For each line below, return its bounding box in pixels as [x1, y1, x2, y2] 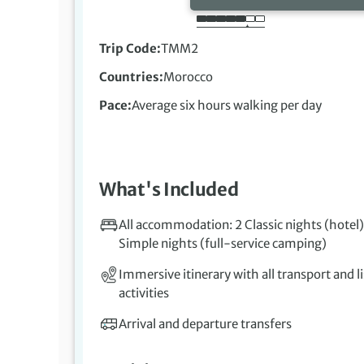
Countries [99, 69, 159, 85]
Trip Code [99, 41, 157, 57]
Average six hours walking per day [132, 97, 322, 114]
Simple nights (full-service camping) [119, 236, 327, 252]
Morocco [163, 69, 213, 85]
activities [119, 285, 169, 301]
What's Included [99, 178, 239, 201]
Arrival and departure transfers [119, 316, 292, 332]
